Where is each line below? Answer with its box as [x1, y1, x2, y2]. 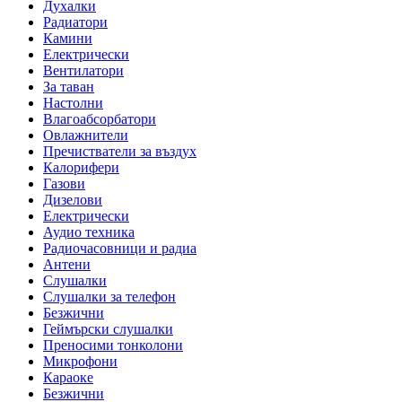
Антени [43, 257, 91, 273]
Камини [43, 31, 92, 47]
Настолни [43, 95, 103, 111]
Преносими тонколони [43, 337, 183, 354]
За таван [43, 79, 94, 95]
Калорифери [43, 160, 119, 176]
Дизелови [43, 192, 102, 208]
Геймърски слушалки [43, 321, 173, 337]
